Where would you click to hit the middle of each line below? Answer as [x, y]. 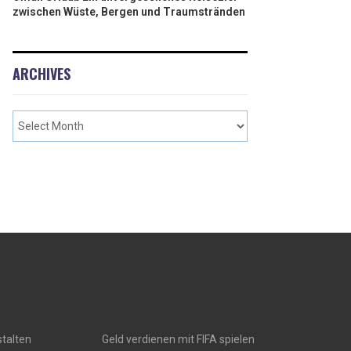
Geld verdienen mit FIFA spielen [178, 339]
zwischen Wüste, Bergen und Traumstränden [129, 12]
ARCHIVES [42, 74]
